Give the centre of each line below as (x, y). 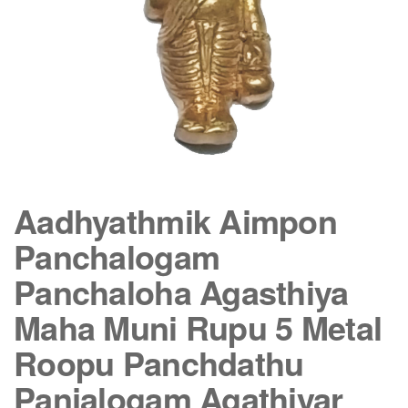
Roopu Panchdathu (159, 362)
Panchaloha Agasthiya (181, 291)
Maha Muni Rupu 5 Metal (198, 327)
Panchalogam (117, 256)
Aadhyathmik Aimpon (176, 220)
